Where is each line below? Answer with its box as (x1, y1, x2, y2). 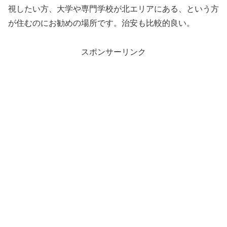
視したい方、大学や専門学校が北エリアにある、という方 (8, 4, 219, 13)
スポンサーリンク (81, 47, 146, 56)
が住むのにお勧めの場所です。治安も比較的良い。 (8, 18, 195, 27)
